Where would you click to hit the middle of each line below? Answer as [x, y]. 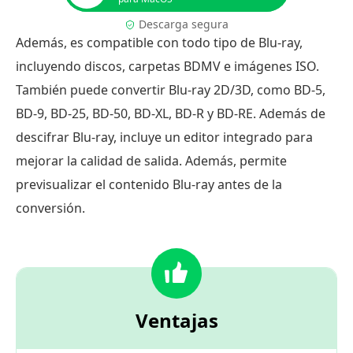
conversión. [50, 208]
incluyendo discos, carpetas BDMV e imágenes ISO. [167, 66]
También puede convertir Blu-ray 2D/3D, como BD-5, [171, 89]
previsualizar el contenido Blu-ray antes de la [149, 184]
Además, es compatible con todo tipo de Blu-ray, [159, 42]
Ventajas [176, 320]
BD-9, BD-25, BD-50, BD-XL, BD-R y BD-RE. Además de [171, 113]
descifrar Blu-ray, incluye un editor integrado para [164, 137]
